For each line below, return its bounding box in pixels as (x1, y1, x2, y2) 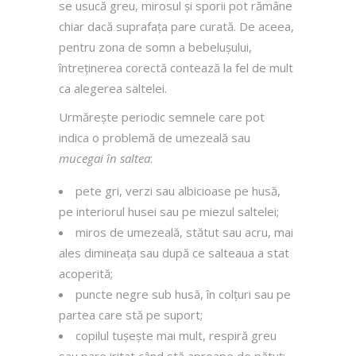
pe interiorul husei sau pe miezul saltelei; (59, 203, 279, 219)
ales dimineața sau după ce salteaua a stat (59, 244, 289, 261)
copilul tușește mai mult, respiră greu (75, 327, 277, 343)
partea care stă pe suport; (59, 306, 203, 323)
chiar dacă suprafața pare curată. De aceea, (59, 17, 294, 34)
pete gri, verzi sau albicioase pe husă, (75, 182, 281, 199)
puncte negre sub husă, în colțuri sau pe (75, 285, 291, 302)
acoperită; (59, 265, 113, 281)
